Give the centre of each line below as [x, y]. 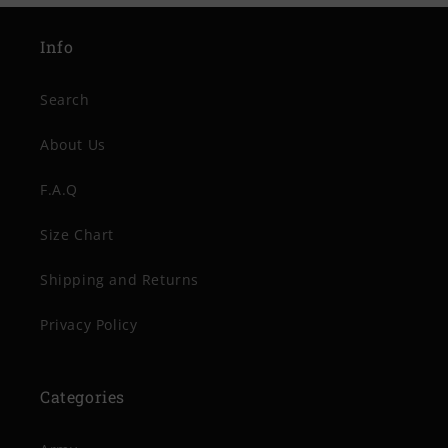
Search [65, 99]
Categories [82, 396]
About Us [73, 144]
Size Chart [77, 234]
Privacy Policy [89, 324]
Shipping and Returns [119, 279]
